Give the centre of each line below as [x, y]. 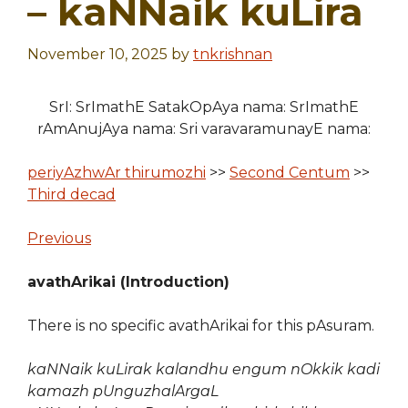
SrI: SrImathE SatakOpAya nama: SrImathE [204, 107]
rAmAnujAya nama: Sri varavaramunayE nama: [204, 129]
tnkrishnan [233, 54]
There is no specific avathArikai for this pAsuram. [201, 326]
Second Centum [290, 173]
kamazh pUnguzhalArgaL [123, 391]
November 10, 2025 [97, 54]
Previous [59, 238]
